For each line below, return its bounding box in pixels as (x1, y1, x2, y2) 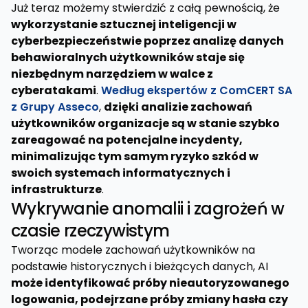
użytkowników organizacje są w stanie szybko (11, 115, 280, 131)
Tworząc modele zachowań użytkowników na (11, 242, 255, 258)
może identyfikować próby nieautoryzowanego (11, 275, 289, 291)
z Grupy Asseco (11, 99, 99, 115)
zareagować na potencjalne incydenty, (11, 132, 243, 148)
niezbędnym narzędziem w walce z (11, 66, 213, 82)
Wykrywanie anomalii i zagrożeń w (11, 197, 285, 220)
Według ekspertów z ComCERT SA (101, 82, 292, 98)
